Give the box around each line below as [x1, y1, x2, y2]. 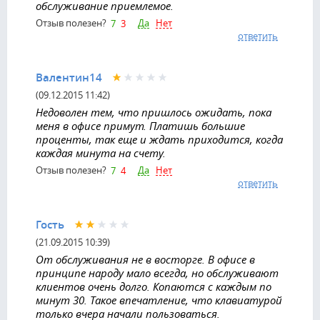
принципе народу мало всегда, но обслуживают [36, 265, 279, 280]
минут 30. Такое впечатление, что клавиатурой [36, 292, 282, 307]
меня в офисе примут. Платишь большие [36, 118, 245, 133]
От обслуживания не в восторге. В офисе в [36, 251, 255, 266]
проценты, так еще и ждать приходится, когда [36, 131, 283, 146]
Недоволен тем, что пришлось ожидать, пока [36, 104, 271, 119]
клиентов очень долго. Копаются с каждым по [36, 279, 271, 294]
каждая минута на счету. [36, 145, 166, 160]
